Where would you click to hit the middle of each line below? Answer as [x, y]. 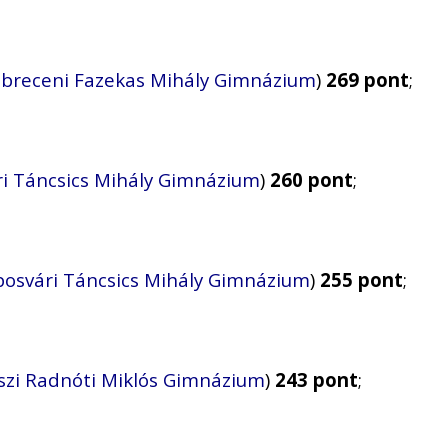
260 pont [311, 180]
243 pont [316, 380]
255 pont [361, 280]
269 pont [367, 80]
